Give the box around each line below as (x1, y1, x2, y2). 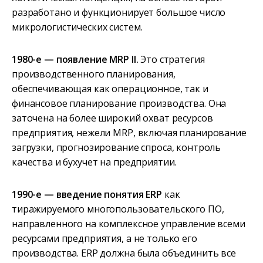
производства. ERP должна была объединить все (12, 247, 236, 260)
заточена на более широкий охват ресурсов (12, 112, 213, 125)
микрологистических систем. (12, 21, 143, 34)
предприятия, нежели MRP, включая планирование (12, 126, 247, 140)
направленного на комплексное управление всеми (12, 217, 245, 231)
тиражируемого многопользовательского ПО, (12, 203, 224, 216)
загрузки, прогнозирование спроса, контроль (12, 141, 221, 154)
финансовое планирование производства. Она (12, 97, 227, 110)
